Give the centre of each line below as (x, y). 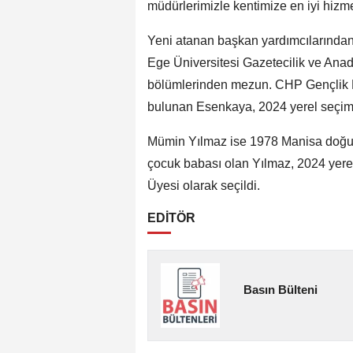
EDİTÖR (171, 217)
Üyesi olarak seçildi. (204, 185)
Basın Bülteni (281, 289)
